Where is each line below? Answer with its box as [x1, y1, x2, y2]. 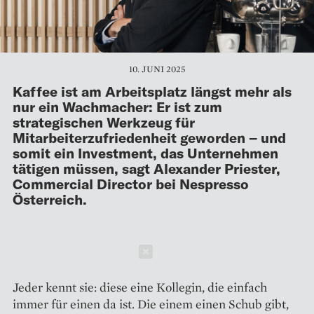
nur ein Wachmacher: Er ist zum [13, 97, 222, 115]
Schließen [170, 244, 226, 259]
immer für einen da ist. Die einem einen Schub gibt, [13, 295, 289, 312]
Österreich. [13, 190, 87, 207]
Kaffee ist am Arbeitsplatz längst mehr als [13, 82, 292, 100]
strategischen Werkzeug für [13, 113, 195, 130]
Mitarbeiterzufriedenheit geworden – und [13, 128, 286, 146]
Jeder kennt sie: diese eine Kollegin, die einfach [13, 278, 267, 295]
